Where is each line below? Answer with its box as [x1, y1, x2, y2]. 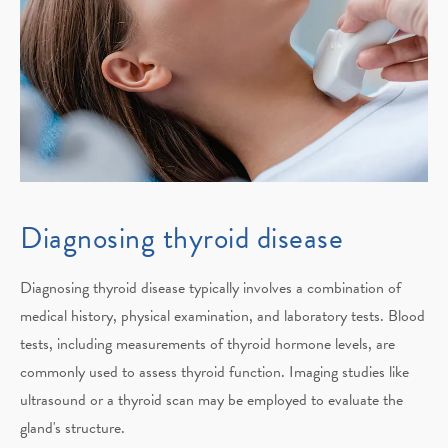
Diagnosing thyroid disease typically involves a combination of [20, 276, 401, 301]
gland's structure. [20, 416, 125, 441]
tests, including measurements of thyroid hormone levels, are [20, 332, 395, 357]
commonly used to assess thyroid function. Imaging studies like [20, 360, 409, 385]
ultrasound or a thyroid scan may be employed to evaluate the [20, 388, 403, 413]
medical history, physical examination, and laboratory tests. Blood [20, 304, 425, 329]
